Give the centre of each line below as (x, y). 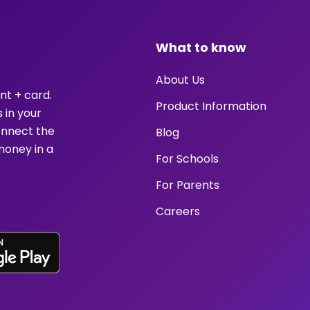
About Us (180, 80)
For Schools (187, 159)
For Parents (187, 185)
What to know (201, 47)
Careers (177, 211)
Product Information (211, 106)
